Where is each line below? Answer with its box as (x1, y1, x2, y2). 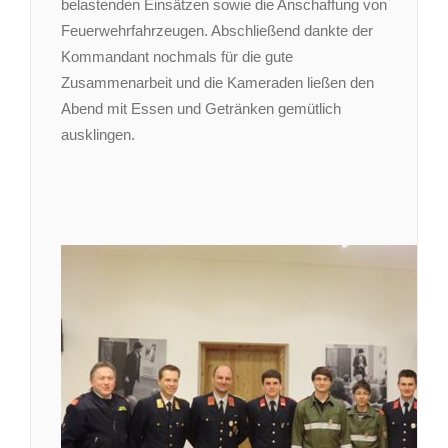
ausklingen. (61, 125, 135, 143)
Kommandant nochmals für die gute (61, 47, 293, 65)
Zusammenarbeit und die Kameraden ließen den (61, 73, 374, 91)
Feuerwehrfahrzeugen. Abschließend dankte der (61, 21, 373, 39)
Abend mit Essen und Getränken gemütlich (61, 99, 341, 117)
